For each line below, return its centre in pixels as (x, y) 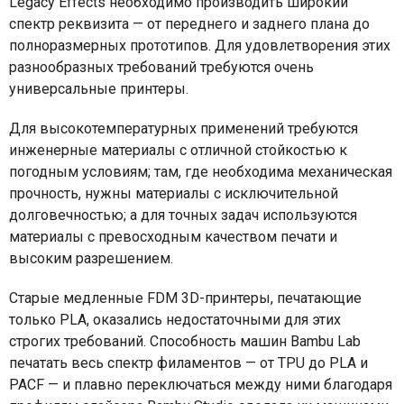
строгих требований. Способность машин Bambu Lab (185, 342)
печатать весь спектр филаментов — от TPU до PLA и (188, 363)
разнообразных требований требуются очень (161, 68)
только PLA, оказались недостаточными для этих (175, 320)
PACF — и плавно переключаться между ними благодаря (201, 385)
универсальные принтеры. (101, 89)
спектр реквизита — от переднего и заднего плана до (189, 24)
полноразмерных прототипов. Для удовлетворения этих (200, 46)
